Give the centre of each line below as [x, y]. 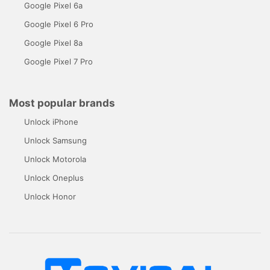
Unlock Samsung [55, 140]
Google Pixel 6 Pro [59, 24]
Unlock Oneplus [54, 177]
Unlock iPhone [51, 121]
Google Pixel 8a [53, 42]
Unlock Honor [50, 196]
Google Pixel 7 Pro [58, 61]
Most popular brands [62, 103]
